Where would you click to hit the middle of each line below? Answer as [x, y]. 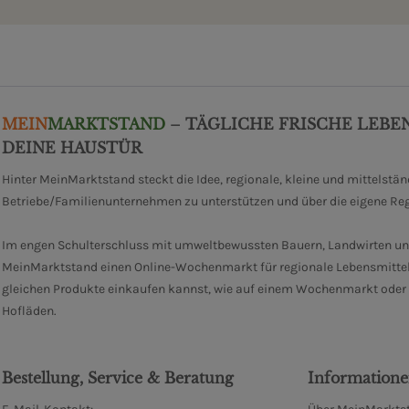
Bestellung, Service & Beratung [118, 378]
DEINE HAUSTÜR [72, 148]
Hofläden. [29, 311]
